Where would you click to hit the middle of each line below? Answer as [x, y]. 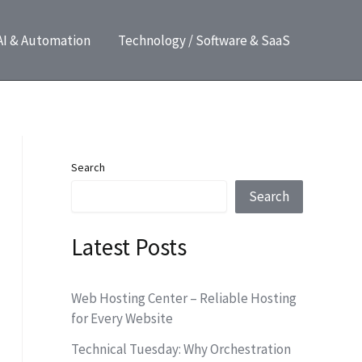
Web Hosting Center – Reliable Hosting [184, 299]
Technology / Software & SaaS [204, 40]
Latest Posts [129, 248]
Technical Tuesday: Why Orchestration [181, 349]
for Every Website [122, 319]
